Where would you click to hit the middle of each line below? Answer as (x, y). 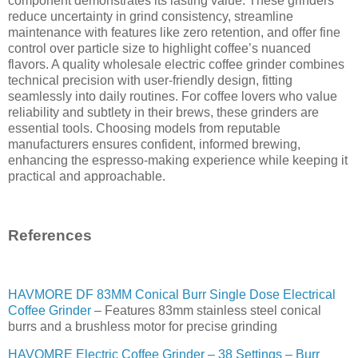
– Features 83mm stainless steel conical (206, 310)
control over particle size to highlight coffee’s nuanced (159, 49)
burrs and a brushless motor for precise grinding (143, 326)
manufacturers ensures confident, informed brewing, (154, 145)
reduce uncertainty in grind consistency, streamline (151, 17)
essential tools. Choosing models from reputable (144, 129)
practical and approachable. (87, 177)
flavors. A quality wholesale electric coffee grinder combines (176, 65)
